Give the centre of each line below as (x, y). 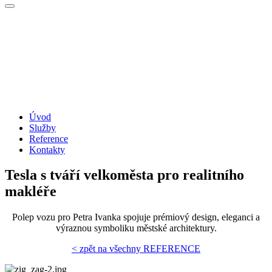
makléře (31, 192)
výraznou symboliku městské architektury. (136, 228)
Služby (42, 127)
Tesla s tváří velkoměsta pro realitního (124, 175)
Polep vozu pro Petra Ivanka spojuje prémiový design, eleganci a (136, 217)
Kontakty (47, 149)
